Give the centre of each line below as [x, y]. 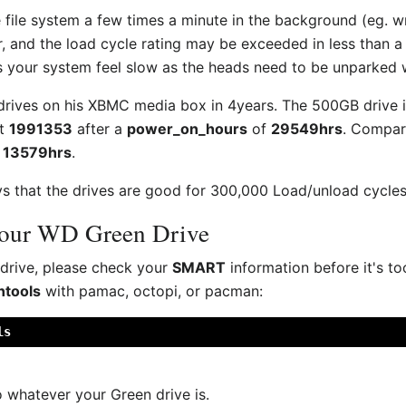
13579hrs [38, 152]
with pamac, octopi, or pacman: [152, 290]
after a [100, 128]
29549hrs [307, 128]
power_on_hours [188, 128]
